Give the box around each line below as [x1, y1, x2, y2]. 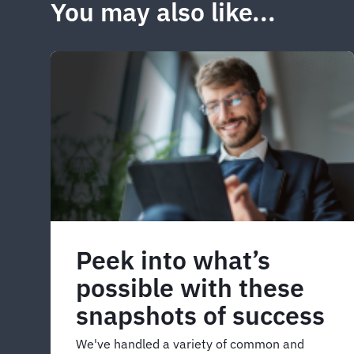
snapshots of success [76, 299, 325, 333]
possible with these [76, 271, 304, 305]
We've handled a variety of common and [76, 336, 304, 352]
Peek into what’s [76, 243, 270, 277]
